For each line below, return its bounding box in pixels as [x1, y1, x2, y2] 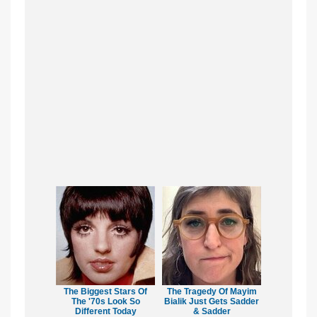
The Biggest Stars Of [64, 286, 147, 296]
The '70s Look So [71, 296, 140, 306]
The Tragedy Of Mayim [166, 286, 257, 296]
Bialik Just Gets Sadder [164, 296, 259, 306]
